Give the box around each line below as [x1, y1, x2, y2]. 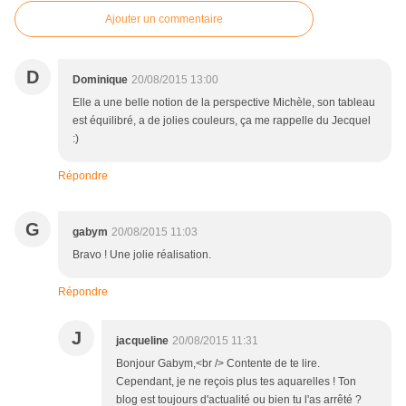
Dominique [72, 73, 128, 87]
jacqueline [116, 334, 169, 348]
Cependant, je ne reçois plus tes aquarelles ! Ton [116, 375, 356, 389]
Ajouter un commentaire [105, 13, 223, 26]
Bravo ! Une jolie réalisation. [72, 248, 211, 262]
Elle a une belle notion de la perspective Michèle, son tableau [72, 96, 375, 110]
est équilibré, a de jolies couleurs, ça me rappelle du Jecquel [72, 114, 371, 128]
